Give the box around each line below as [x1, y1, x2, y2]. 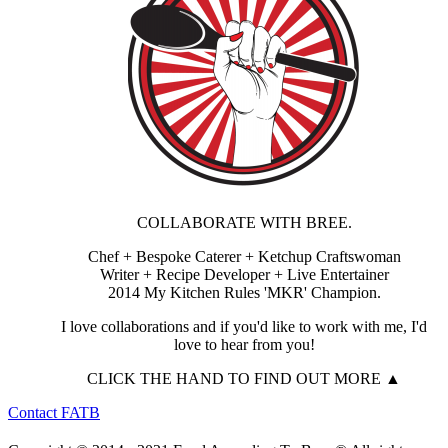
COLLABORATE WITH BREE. [136, 213, 352, 231]
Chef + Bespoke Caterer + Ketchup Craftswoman [87, 247, 401, 265]
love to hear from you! [173, 335, 315, 353]
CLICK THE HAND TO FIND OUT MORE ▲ [87, 369, 401, 387]
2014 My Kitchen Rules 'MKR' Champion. [107, 283, 381, 301]
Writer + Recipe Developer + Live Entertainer [99, 265, 389, 283]
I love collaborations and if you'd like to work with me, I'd [61, 317, 427, 335]
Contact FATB [8, 403, 100, 421]
